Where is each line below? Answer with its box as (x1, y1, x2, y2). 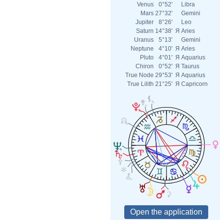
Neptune (131, 45, 154, 52)
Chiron (136, 63, 154, 70)
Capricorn (181, 81, 208, 87)
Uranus (134, 36, 154, 43)
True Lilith (127, 81, 154, 87)
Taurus (181, 63, 199, 70)
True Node (125, 72, 154, 79)
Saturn (136, 27, 154, 34)
